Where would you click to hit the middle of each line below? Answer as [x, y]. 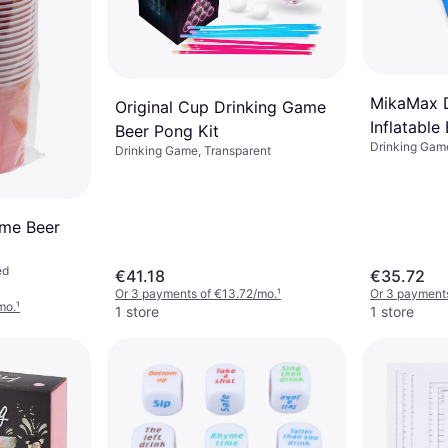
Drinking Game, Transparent [193, 150]
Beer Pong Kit [167, 130]
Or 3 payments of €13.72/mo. [196, 293]
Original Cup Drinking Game [220, 106]
